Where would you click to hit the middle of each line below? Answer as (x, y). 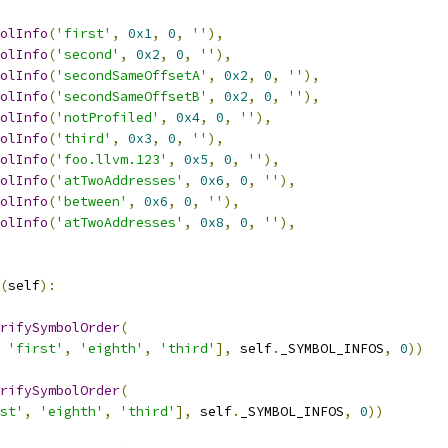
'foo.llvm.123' (112, 159)
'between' (92, 201)
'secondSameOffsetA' (132, 75)
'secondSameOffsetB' (132, 96)
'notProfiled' (108, 117)
